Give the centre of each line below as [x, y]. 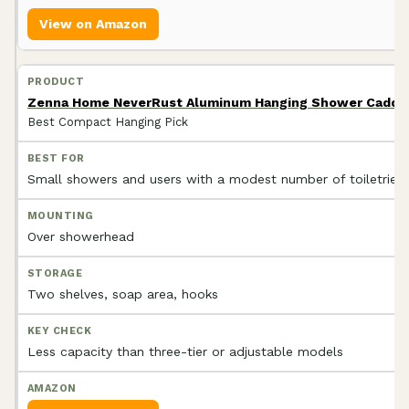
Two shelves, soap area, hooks [123, 294]
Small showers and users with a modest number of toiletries [215, 178]
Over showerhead [81, 236]
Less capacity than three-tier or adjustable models [185, 351]
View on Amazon [93, 23]
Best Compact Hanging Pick [108, 121]
